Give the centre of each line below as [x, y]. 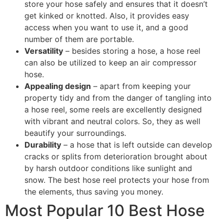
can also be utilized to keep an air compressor [110, 62]
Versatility [44, 51]
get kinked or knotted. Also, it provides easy [107, 15]
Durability [43, 144]
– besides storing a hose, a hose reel [132, 51]
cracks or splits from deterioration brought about [116, 156]
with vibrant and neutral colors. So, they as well [112, 121]
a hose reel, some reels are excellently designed [113, 109]
